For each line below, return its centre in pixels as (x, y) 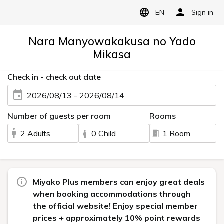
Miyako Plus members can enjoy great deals (119, 182)
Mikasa (112, 54)
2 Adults (35, 133)
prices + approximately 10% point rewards (117, 218)
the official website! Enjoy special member (115, 206)
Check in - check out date (54, 77)
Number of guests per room (59, 116)
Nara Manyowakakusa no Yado (112, 41)
